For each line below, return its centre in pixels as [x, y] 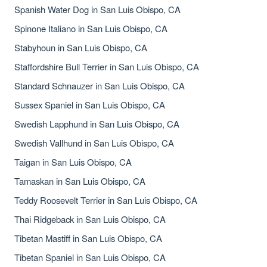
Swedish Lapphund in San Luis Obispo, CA [97, 124]
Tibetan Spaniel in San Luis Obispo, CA [90, 257]
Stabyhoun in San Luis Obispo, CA [81, 47]
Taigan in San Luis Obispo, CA [73, 162]
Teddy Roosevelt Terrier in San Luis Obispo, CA [106, 200]
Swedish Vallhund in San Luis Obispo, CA [94, 143]
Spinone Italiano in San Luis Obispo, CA [91, 28]
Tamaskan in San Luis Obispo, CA [80, 181]
